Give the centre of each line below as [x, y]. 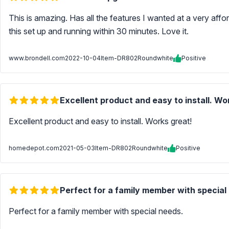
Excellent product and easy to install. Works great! [101, 121]
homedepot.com [34, 148]
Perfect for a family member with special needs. [97, 211]
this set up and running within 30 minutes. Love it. [100, 31]
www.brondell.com [37, 58]
